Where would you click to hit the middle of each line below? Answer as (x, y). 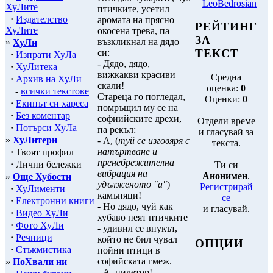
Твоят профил (44, 152)
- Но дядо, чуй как (135, 206)
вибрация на (122, 173)
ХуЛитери (35, 140)
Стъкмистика (44, 249)
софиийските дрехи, (140, 119)
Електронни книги (55, 200)
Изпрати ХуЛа (46, 54)
